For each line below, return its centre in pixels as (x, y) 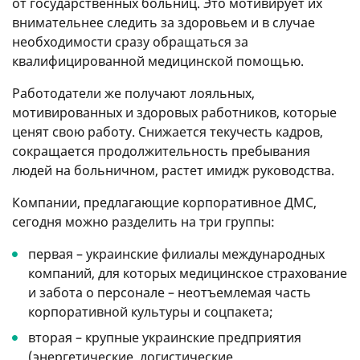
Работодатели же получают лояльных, (133, 93)
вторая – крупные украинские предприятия (165, 337)
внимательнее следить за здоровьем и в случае (164, 22)
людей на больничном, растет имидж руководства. (173, 170)
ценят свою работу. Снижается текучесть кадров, (168, 131)
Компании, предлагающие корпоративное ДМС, (164, 202)
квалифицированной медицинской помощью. (158, 61)
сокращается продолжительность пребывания (161, 151)
